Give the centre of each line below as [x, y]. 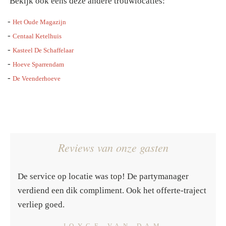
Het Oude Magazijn [39, 22]
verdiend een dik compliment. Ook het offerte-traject [112, 190]
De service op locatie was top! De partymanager [103, 176]
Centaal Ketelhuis [37, 36]
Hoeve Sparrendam [38, 64]
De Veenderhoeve [37, 78]
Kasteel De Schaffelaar [43, 50]
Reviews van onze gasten [113, 147]
